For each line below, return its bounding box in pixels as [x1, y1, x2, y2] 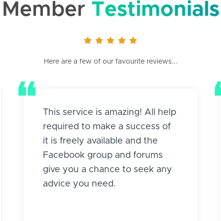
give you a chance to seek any [42, 165, 172, 174]
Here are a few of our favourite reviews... [43, 58, 178, 65]
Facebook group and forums [42, 150, 163, 160]
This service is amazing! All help [42, 108, 176, 117]
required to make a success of [42, 122, 171, 131]
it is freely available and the [42, 136, 158, 146]
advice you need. [42, 179, 116, 188]
